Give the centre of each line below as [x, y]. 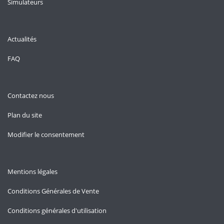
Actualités [22, 39]
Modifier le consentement [46, 134]
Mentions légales [32, 171]
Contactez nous [31, 95]
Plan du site [25, 115]
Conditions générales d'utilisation [57, 210]
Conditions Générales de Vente [53, 191]
